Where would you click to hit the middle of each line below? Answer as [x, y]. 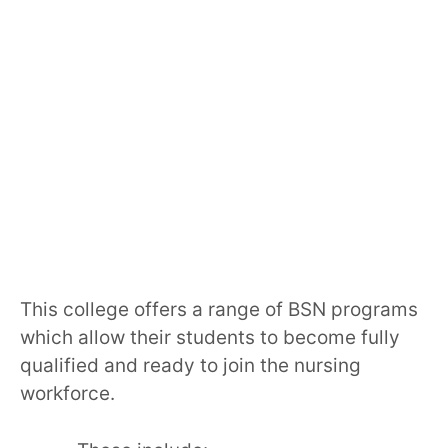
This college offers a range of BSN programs [219, 310]
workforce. [67, 394]
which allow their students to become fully [210, 338]
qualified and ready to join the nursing [190, 366]
